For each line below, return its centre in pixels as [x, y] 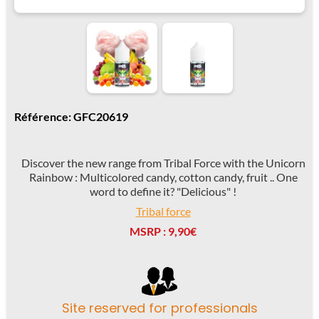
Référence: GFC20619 [71, 116]
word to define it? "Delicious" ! [163, 192]
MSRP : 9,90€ [163, 231]
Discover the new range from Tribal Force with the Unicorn [163, 163]
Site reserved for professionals [159, 308]
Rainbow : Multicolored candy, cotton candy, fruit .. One [163, 177]
